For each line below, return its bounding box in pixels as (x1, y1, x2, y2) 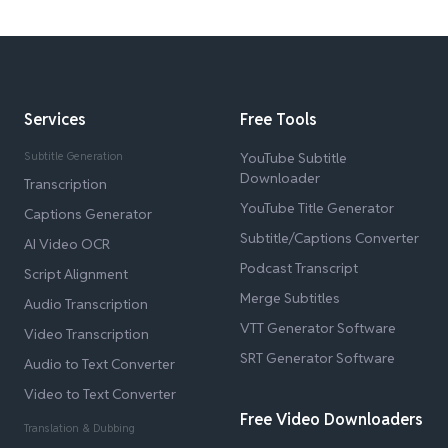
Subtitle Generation (24, 148, 123, 163)
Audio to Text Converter (24, 354, 175, 373)
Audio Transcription (24, 294, 148, 313)
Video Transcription (24, 324, 149, 343)
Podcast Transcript (240, 258, 358, 277)
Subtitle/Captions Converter (240, 228, 419, 247)
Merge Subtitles (240, 288, 340, 307)
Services (24, 108, 86, 130)
